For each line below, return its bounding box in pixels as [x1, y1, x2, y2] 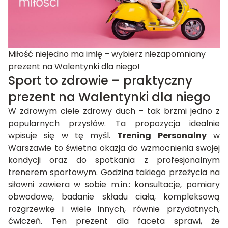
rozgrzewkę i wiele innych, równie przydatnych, [8, 203, 220, 215]
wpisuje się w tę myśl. [8, 129, 118, 141]
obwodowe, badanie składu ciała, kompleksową [8, 190, 220, 203]
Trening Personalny [117, 129, 207, 141]
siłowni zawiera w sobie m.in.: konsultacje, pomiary [8, 178, 220, 190]
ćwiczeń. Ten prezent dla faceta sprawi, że [8, 215, 220, 227]
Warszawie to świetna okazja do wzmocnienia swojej [8, 141, 220, 154]
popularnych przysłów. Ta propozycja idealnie [8, 117, 220, 129]
